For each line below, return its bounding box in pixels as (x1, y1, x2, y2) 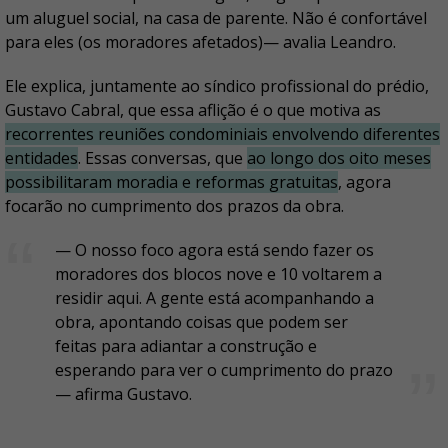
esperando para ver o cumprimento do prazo (55, 359, 393, 381)
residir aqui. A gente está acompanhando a (55, 287, 374, 309)
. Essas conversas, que (78, 147, 247, 169)
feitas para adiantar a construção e (55, 335, 317, 357)
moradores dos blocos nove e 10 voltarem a (55, 263, 382, 285)
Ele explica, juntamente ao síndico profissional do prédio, (5, 75, 429, 97)
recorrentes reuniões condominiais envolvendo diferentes (5, 123, 440, 145)
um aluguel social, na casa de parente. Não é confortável (5, 7, 427, 29)
